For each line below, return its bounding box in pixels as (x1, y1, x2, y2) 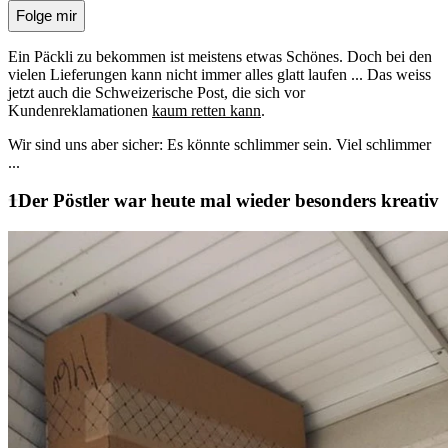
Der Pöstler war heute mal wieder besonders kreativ (18, 190, 439, 212)
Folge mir (16, 7, 77, 25)
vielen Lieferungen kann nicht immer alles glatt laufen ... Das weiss (8, 65, 431, 83)
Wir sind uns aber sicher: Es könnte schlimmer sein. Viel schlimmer (8, 135, 431, 153)
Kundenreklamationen (8, 101, 152, 119)
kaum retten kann (152, 101, 261, 119)
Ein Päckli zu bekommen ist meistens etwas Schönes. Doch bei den (8, 47, 432, 65)
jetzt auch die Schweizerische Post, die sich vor (8, 83, 305, 101)
